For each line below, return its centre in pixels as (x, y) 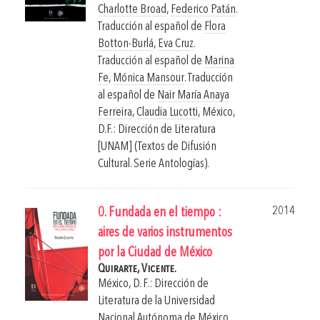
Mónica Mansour (149, 79)
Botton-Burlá (126, 44)
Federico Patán (203, 10)
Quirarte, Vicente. (137, 269)
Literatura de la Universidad (156, 301)
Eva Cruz (176, 44)
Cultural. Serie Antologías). (154, 164)
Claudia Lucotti (167, 113)
